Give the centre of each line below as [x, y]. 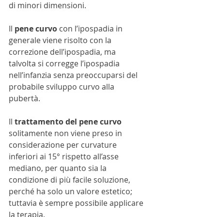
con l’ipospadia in [91, 29]
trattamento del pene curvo [68, 122]
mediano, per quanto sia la [59, 168]
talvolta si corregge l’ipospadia [65, 64]
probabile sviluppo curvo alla [62, 87]
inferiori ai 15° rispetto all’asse [65, 157]
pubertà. [24, 99]
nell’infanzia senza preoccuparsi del [74, 75]
